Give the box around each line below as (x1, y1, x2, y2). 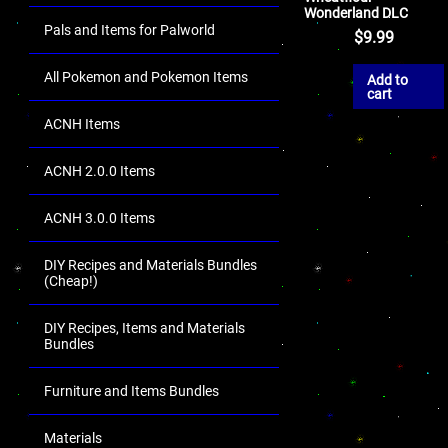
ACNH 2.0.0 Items (44, 163, 155, 179)
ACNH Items (44, 116, 120, 132)
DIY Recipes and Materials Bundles (44, 257, 257, 273)
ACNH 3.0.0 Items (44, 210, 155, 226)
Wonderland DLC (304, 4, 409, 21)
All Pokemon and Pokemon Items (44, 69, 248, 85)
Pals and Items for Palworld (44, 22, 215, 38)
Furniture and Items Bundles (44, 383, 219, 399)
